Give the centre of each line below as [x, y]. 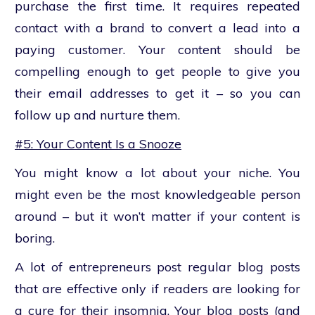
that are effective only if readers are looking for [157, 289]
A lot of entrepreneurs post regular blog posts [157, 267]
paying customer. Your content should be [157, 50]
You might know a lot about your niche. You [157, 173]
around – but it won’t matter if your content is [157, 216]
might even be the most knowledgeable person [157, 194]
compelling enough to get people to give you [157, 71]
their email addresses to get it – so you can [157, 93]
